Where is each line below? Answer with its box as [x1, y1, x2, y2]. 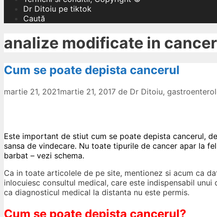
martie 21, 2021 [4, 86, 60, 96]
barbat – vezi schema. [4, 150, 84, 160]
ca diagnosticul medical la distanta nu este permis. [4, 187, 189, 197]
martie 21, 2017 [60, 86, 116, 96]
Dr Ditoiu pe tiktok [23, 4, 92, 14]
